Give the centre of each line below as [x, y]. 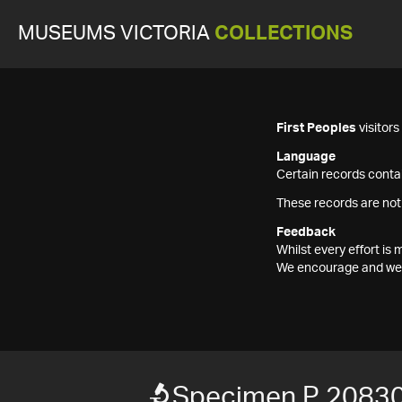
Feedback [306, 232]
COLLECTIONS [284, 34]
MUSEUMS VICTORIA [116, 34]
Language [306, 157]
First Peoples [316, 128]
